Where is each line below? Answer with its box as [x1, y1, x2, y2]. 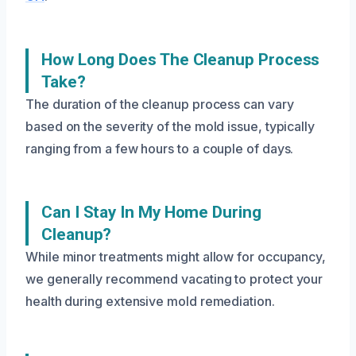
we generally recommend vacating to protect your [25, 271, 323, 287]
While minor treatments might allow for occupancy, [25, 249, 327, 265]
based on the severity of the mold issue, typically [25, 118, 315, 134]
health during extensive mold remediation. [25, 293, 275, 309]
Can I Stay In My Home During [41, 203, 261, 222]
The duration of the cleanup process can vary [25, 96, 294, 112]
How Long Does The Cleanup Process [41, 50, 320, 69]
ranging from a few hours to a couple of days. [25, 141, 294, 157]
